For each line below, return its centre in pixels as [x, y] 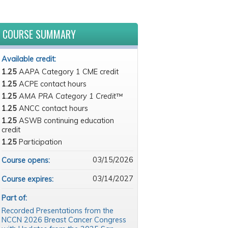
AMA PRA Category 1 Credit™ [70, 96]
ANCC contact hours [53, 108]
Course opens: [26, 160]
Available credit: [30, 59]
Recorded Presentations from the [57, 211]
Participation [40, 142]
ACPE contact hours [52, 84]
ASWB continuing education [66, 121]
